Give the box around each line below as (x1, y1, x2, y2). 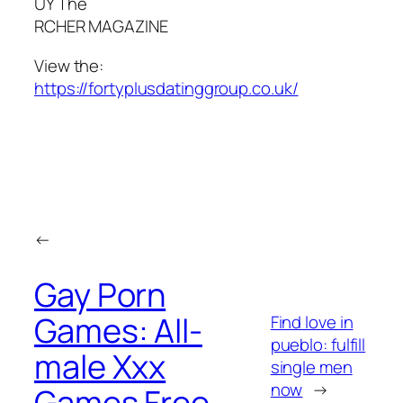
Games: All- (34, 309, 202, 354)
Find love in (270, 309, 354, 334)
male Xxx (34, 345, 166, 390)
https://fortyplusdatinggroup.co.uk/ (34, 76, 299, 100)
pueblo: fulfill (270, 332, 366, 356)
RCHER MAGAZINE (34, 14, 168, 39)
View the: (34, 53, 104, 77)
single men (270, 354, 353, 379)
